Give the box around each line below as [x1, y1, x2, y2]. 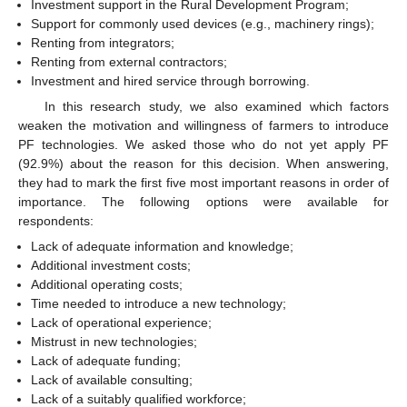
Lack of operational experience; [31, 315, 213, 331]
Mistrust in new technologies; [31, 334, 198, 350]
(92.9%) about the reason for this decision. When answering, [18, 155, 389, 171]
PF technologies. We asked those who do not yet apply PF [18, 136, 389, 152]
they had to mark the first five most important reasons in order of [18, 174, 389, 190]
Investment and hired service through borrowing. [31, 73, 311, 88]
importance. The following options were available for [18, 194, 389, 209]
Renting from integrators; [31, 35, 175, 50]
